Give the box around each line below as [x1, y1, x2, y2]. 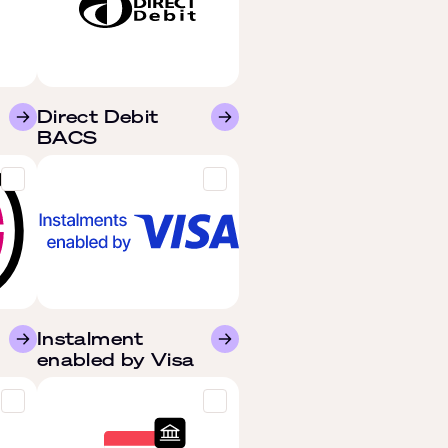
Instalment [37, 326, 144, 350]
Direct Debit [37, 104, 159, 128]
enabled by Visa [37, 347, 195, 371]
